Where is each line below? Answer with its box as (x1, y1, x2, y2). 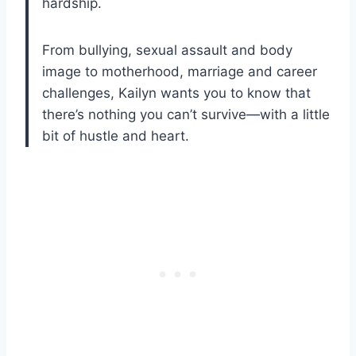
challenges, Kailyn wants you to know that (42, 84, 311, 101)
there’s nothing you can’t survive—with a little (42, 106, 330, 122)
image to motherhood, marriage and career (42, 63, 317, 79)
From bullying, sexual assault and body (42, 41, 292, 58)
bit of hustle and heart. (42, 127, 189, 144)
